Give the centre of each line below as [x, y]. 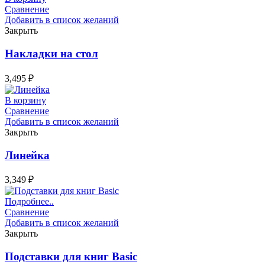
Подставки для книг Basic [71, 257]
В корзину [25, 100]
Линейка [27, 155]
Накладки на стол [51, 54]
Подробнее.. [29, 202]
